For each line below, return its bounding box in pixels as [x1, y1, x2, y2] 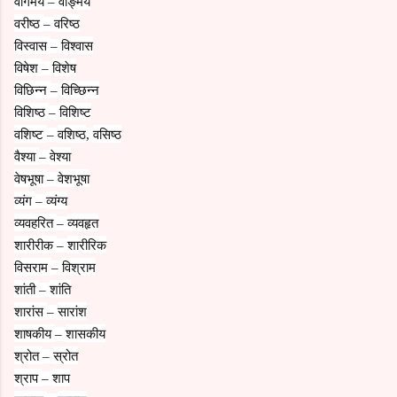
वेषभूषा [14, 168, 47, 187]
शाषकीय [14, 323, 55, 342]
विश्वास [61, 35, 93, 54]
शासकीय [66, 323, 105, 342]
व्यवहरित [14, 213, 57, 231]
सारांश [58, 301, 87, 320]
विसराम [14, 257, 51, 276]
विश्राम [62, 257, 96, 276]
